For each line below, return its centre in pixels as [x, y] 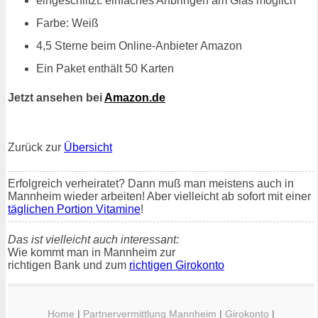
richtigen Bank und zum [68, 265]
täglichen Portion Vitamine [74, 209]
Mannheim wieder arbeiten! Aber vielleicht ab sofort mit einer [159, 196]
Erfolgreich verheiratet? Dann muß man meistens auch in [151, 183]
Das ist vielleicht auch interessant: [93, 239]
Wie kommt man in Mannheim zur [92, 252]
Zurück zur [36, 147]
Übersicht [88, 147]
